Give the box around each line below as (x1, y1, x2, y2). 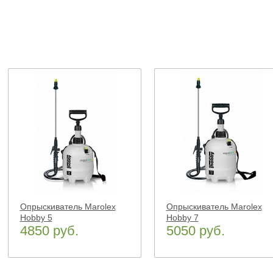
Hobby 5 (19, 213, 52, 222)
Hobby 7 (166, 213, 199, 222)
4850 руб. (19, 223, 79, 238)
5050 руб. (166, 223, 225, 238)
